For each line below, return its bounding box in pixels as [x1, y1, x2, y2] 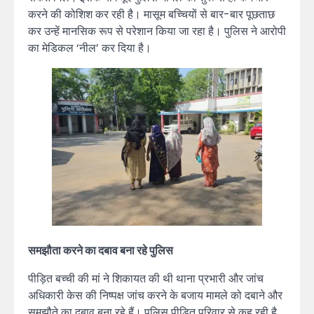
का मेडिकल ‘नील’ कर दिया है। [28, 39, 151, 56]
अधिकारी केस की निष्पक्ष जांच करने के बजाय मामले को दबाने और [28, 287, 282, 303]
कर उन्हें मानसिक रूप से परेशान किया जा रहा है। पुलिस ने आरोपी [28, 22, 286, 39]
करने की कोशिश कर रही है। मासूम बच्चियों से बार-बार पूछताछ [28, 6, 275, 22]
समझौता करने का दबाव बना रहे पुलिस [28, 242, 173, 259]
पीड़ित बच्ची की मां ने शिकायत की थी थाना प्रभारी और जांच [28, 270, 264, 287]
